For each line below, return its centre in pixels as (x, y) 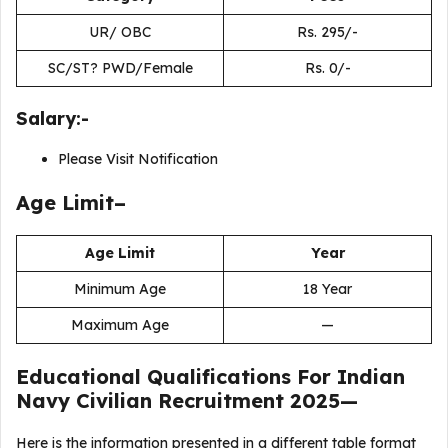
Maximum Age (120, 324)
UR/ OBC (120, 31)
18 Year (327, 288)
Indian (371, 376)
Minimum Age (120, 288)
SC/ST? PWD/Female (120, 67)
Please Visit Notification (138, 158)
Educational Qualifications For (176, 376)
